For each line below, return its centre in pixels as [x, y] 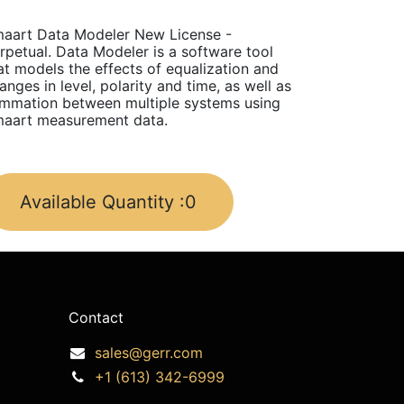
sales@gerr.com [148, 352]
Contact [96, 317]
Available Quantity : [102, 202]
